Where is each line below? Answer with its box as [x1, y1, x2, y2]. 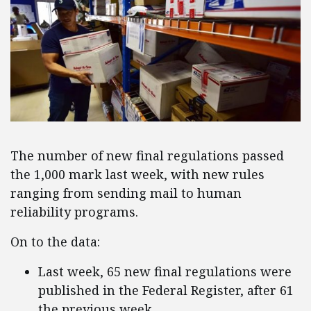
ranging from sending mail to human [10, 185, 242, 202]
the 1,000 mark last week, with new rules [10, 166, 264, 183]
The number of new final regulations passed [10, 147, 284, 165]
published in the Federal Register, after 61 [38, 282, 294, 299]
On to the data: [10, 233, 100, 251]
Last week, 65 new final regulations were [38, 263, 292, 280]
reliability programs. [10, 203, 138, 221]
